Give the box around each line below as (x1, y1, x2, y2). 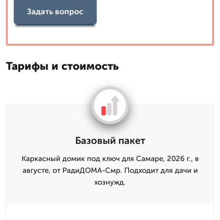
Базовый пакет (75, 135, 145, 146)
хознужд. (94, 178, 126, 187)
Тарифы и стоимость (6, 59, 119, 73)
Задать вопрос (27, 6, 83, 16)
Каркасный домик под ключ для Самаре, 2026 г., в (21, 154, 199, 163)
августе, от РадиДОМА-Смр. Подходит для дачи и (22, 166, 198, 175)
